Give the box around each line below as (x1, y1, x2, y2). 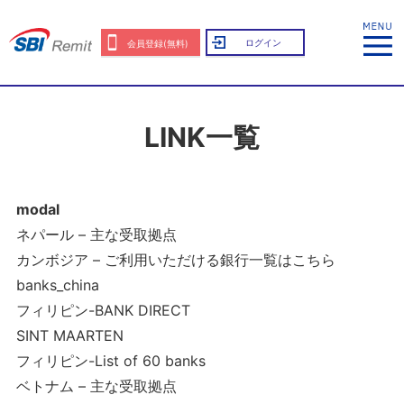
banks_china (15, 276, 99, 294)
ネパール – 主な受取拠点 (15, 225, 177, 243)
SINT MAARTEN (15, 326, 124, 344)
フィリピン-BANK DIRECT (15, 301, 190, 319)
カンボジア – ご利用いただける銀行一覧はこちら (15, 251, 335, 269)
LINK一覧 (143, 121, 260, 153)
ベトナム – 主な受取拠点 (15, 377, 177, 395)
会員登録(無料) (127, 38, 188, 49)
